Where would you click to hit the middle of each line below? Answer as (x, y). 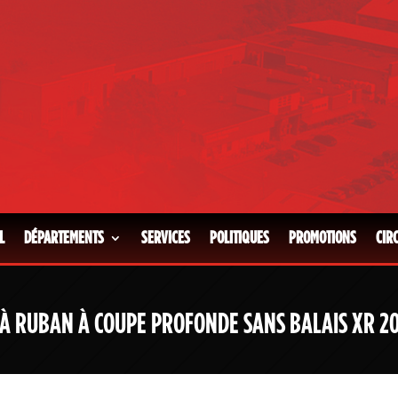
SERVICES (166, 238)
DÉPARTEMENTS (64, 238)
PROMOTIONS (322, 238)
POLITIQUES (239, 238)
